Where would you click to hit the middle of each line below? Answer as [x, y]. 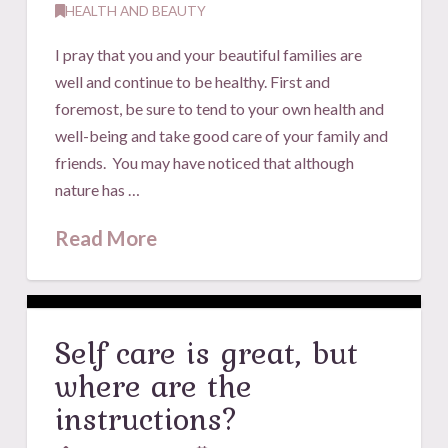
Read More [106, 237]
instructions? [147, 418]
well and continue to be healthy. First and [193, 81]
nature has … [98, 189]
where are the [154, 385]
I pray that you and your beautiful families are [209, 54]
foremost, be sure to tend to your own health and [220, 108]
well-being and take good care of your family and [222, 135]
